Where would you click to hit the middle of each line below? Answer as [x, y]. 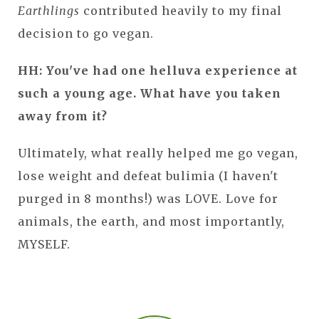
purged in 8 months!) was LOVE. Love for [148, 198]
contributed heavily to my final [183, 10]
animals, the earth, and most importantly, [151, 221]
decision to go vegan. [88, 33]
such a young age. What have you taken [150, 93]
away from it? [63, 116]
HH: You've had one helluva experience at [158, 70]
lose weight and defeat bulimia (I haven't [148, 176]
